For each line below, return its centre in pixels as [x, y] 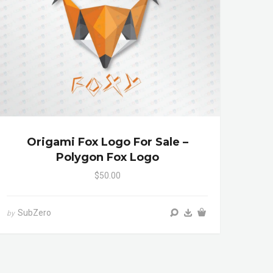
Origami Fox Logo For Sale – [107, 142]
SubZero [34, 213]
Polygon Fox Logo [107, 158]
